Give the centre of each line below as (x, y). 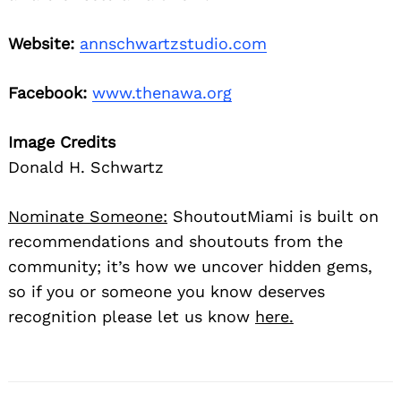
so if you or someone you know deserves (166, 291)
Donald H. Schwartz (86, 166)
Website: (41, 43)
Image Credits (62, 141)
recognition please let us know (132, 316)
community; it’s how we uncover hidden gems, (190, 266)
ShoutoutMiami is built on (273, 216)
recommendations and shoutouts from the (175, 241)
